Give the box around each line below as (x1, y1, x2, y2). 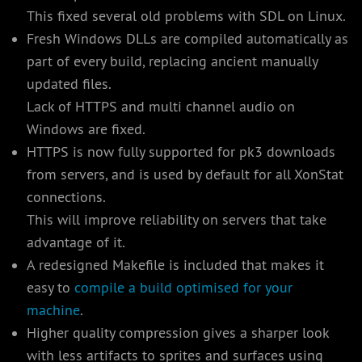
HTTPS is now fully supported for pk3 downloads (26, 143, 335, 162)
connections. (26, 188, 106, 207)
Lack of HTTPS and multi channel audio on (26, 98, 295, 116)
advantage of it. (26, 234, 125, 252)
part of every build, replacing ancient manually (26, 53, 318, 71)
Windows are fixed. (26, 120, 145, 139)
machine (26, 301, 80, 320)
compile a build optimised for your (74, 279, 293, 297)
